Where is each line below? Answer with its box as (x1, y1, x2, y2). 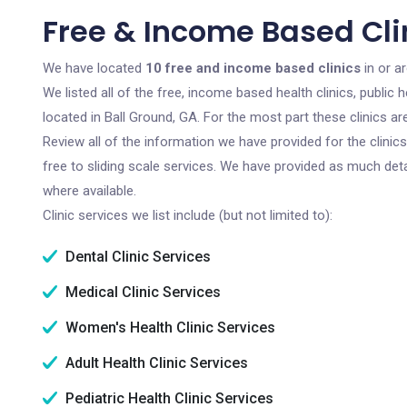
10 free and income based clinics (145, 60, 361, 76)
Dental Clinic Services (62, 248, 211, 265)
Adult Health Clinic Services (62, 354, 248, 372)
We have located (43, 60, 145, 76)
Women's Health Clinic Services (62, 319, 275, 336)
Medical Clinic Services (62, 283, 221, 301)
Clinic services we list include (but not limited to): (43, 207, 333, 223)
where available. (43, 183, 136, 199)
